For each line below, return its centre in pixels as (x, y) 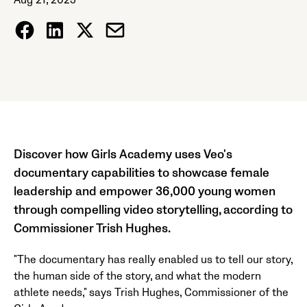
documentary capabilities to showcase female (142, 173)
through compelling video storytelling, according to (153, 210)
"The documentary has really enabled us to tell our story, (153, 260)
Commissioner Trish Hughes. (92, 229)
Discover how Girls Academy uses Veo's (123, 155)
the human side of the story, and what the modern (137, 276)
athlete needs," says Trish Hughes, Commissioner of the (151, 293)
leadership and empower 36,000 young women (145, 192)
